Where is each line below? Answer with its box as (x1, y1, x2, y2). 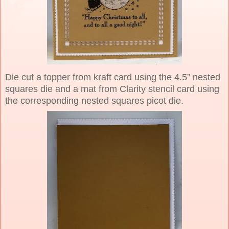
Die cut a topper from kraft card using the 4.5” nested (5, 72, 220, 82)
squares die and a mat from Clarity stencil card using (5, 83, 219, 94)
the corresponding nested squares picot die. (5, 95, 184, 106)
